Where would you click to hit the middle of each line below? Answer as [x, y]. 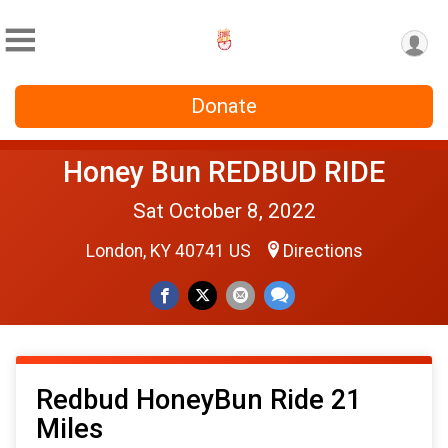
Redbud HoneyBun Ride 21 [198, 400]
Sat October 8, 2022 [224, 211]
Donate [224, 106]
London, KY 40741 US [170, 251]
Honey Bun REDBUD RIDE [224, 172]
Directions [322, 251]
